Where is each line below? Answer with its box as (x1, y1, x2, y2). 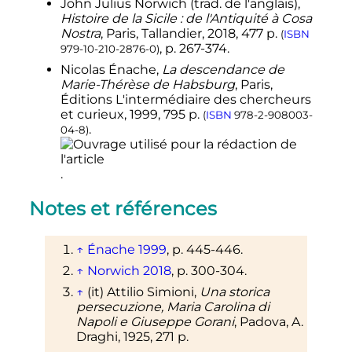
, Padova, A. (233, 313, 303, 329)
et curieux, (60, 106, 130, 122)
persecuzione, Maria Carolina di (75, 299, 269, 314)
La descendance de (161, 61, 284, 77)
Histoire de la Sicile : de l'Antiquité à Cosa (60, 10, 312, 26)
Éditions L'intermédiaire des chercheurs (60, 91, 311, 107)
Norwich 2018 (86, 262, 171, 278)
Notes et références (28, 196, 217, 220)
